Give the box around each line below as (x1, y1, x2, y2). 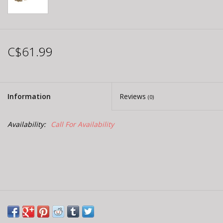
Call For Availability (51, 119, 114, 129)
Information (7, 92, 51, 102)
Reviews (119, 92, 148, 102)
